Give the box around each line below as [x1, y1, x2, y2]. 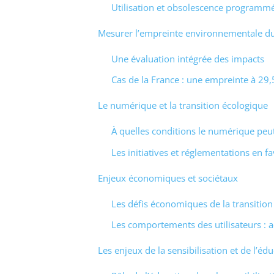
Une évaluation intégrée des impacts [111, 52, 264, 65]
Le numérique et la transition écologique [97, 99, 268, 112]
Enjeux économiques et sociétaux [97, 171, 238, 184]
